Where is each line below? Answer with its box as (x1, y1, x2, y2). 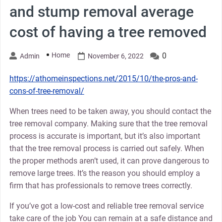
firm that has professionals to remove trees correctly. (9, 180, 192, 190)
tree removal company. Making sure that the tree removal (9, 118, 208, 128)
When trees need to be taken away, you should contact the (9, 106, 211, 116)
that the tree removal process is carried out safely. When (9, 143, 204, 153)
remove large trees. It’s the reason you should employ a (9, 168, 200, 178)
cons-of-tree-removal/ (9, 86, 84, 96)
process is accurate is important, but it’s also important (9, 131, 200, 141)
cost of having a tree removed (9, 23, 207, 41)
